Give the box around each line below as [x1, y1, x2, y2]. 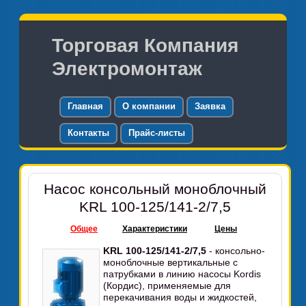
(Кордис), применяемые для [103, 280, 232, 291]
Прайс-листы [128, 128, 186, 138]
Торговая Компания [52, 35, 239, 56]
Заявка [195, 101, 226, 111]
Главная [68, 101, 104, 111]
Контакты [68, 128, 110, 138]
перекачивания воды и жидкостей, [103, 292, 258, 303]
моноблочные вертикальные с [103, 257, 238, 268]
